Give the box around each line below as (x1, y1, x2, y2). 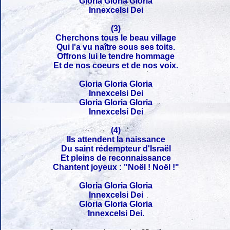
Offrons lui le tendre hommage (57, 52, 175, 61)
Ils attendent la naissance (67, 135, 165, 144)
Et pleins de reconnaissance (61, 154, 171, 163)
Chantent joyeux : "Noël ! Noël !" (53, 163, 179, 172)
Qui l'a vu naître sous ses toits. (56, 43, 176, 52)
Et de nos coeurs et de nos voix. (53, 61, 179, 70)
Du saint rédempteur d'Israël (61, 144, 171, 154)
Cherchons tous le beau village (55, 33, 177, 43)
